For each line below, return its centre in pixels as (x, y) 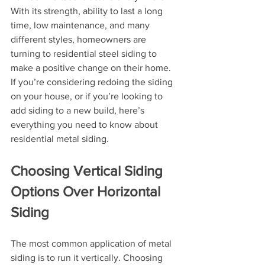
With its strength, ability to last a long (88, 11)
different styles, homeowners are (80, 39)
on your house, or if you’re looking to (88, 96)
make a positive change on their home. (92, 68)
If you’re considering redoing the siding (93, 82)
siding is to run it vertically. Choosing (88, 258)
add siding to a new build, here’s (79, 110)
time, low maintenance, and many (81, 25)
